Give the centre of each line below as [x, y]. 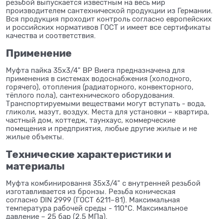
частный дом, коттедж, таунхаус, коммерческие [91, 120]
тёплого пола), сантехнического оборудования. [90, 95]
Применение [39, 53]
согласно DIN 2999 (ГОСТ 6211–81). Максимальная [93, 200]
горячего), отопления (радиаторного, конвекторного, [100, 87]
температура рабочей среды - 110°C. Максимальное [97, 208]
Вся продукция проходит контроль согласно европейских [109, 19]
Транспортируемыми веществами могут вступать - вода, [106, 103]
